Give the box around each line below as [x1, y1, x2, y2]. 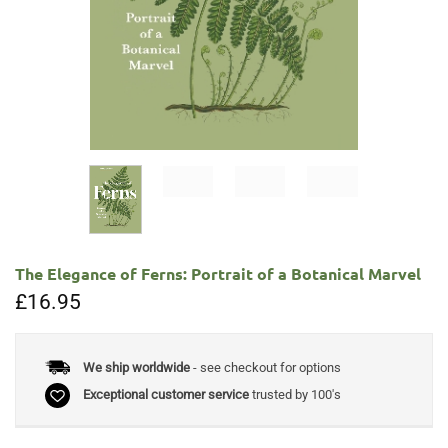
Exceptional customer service [82, 387, 249, 403]
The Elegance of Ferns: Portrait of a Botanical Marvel [15, 263, 421, 284]
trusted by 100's [248, 387, 341, 403]
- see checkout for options [189, 359, 341, 375]
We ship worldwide [82, 359, 190, 375]
